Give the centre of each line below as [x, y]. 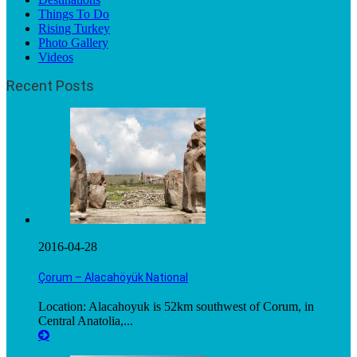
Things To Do [74, 14]
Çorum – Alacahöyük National [113, 277]
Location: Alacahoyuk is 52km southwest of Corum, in [176, 307]
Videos [56, 57]
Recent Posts [50, 86]
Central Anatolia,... [86, 321]
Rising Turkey [74, 28]
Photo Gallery [73, 43]
